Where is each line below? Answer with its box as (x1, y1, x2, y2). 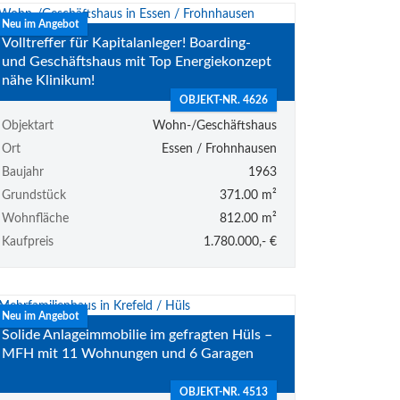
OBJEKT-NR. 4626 (179, 95, 268, 106)
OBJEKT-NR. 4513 (179, 387, 268, 398)
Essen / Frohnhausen (161, 143, 277, 156)
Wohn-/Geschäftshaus (152, 120, 277, 133)
